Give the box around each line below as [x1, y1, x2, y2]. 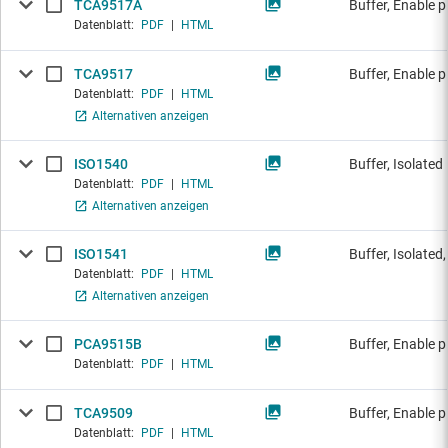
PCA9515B [74, 336, 142, 353]
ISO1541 [74, 246, 128, 263]
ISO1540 [74, 156, 128, 173]
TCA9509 [74, 405, 133, 422]
